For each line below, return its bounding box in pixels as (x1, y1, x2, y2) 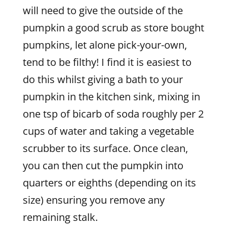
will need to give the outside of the (22, 4, 183, 17)
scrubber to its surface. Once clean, (22, 141, 188, 155)
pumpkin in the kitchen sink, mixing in (22, 90, 200, 103)
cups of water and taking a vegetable (22, 124, 194, 138)
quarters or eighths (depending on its (22, 176, 196, 190)
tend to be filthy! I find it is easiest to (22, 55, 192, 69)
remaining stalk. (22, 210, 98, 224)
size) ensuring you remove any (22, 193, 165, 207)
